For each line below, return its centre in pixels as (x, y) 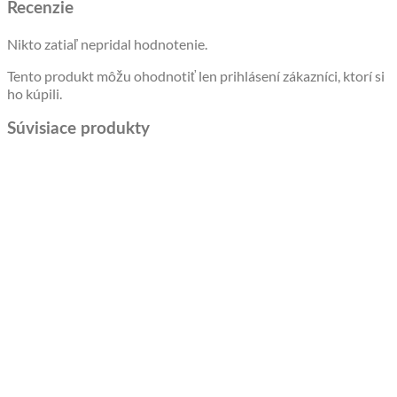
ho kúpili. (35, 94)
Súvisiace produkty (78, 128)
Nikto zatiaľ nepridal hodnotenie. (107, 44)
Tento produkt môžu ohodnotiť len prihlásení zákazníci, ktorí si (196, 76)
